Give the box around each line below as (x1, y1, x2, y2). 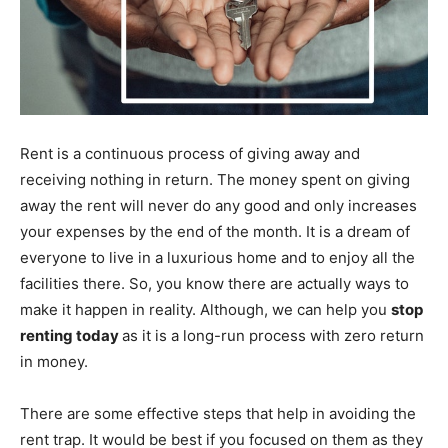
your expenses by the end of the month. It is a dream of (20, 221, 410, 241)
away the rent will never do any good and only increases (20, 195, 417, 215)
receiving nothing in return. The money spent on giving (20, 169, 410, 189)
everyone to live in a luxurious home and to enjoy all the (20, 247, 415, 267)
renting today (20, 325, 122, 345)
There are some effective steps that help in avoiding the (20, 403, 416, 423)
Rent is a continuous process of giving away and (20, 143, 360, 163)
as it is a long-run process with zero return (122, 325, 424, 345)
